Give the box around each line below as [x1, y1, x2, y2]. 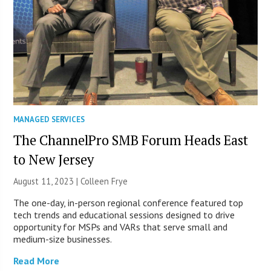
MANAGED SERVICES [13, 114, 85, 125]
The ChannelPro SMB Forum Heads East [13, 131, 249, 149]
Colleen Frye [80, 175, 128, 187]
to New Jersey [13, 150, 94, 168]
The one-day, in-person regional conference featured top [13, 196, 244, 209]
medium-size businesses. [13, 232, 113, 245]
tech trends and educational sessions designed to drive [13, 208, 235, 221]
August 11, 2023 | [13, 175, 81, 187]
